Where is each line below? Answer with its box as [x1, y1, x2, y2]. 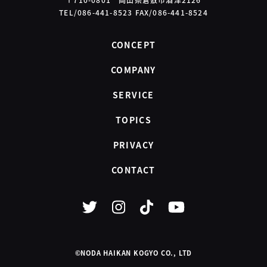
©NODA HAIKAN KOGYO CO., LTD [74, 247, 193, 257]
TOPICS [115, 113, 152, 126]
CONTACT [111, 163, 156, 176]
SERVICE [113, 88, 154, 101]
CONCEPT [111, 38, 156, 51]
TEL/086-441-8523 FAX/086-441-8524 [59, 7, 208, 17]
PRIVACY [113, 138, 154, 151]
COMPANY [111, 63, 156, 76]
